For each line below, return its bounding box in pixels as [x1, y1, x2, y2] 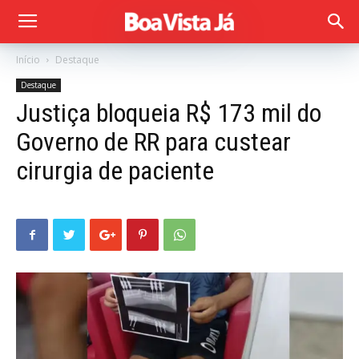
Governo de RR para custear [16, 127, 291, 157]
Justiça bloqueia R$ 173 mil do [16, 98, 321, 128]
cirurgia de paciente [16, 155, 214, 186]
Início [16, 53, 40, 67]
